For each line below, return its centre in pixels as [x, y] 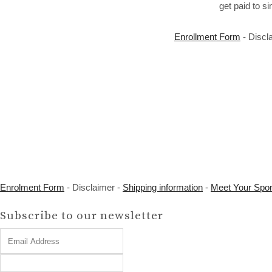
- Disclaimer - [93, 187]
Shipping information [163, 187]
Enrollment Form [207, 37]
